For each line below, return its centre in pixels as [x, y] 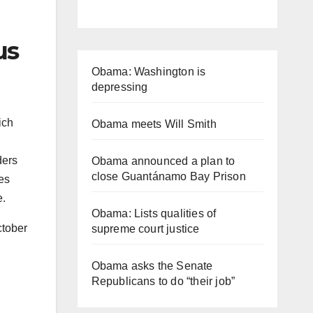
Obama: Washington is [148, 71]
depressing [119, 87]
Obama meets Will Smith [154, 124]
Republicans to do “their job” [163, 281]
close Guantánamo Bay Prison [168, 176]
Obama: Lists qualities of [154, 213]
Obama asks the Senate [152, 265]
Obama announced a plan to [163, 161]
